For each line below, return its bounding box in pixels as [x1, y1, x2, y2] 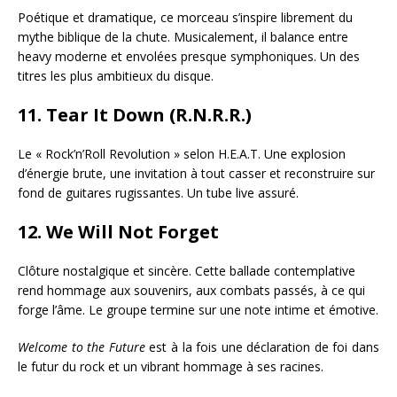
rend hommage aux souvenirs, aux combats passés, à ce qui [18, 282, 365, 300]
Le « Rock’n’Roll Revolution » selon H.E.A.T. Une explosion [18, 145, 346, 163]
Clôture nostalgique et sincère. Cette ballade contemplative [18, 262, 355, 280]
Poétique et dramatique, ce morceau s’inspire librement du [18, 9, 353, 27]
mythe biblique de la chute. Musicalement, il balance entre [18, 28, 348, 46]
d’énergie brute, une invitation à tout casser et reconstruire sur [18, 165, 375, 183]
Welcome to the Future [18, 339, 145, 356]
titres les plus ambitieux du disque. [18, 67, 214, 85]
